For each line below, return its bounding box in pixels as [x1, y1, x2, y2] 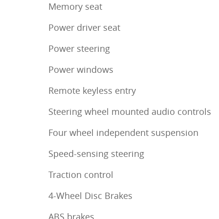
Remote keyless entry [48, 85, 136, 97]
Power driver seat [48, 22, 120, 34]
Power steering [48, 43, 110, 55]
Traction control [48, 169, 113, 181]
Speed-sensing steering [48, 148, 144, 160]
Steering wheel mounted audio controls [48, 106, 211, 118]
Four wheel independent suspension [48, 127, 198, 139]
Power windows [48, 64, 113, 76]
